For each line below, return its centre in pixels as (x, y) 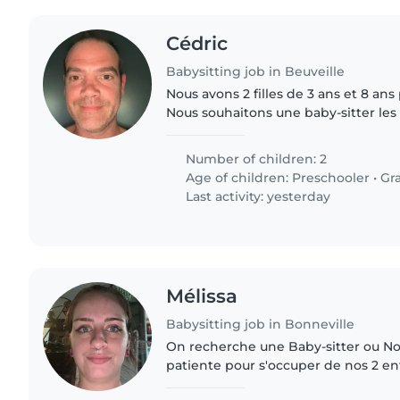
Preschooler (331, 178)
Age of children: (237, 178)
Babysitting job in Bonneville (261, 324)
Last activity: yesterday (257, 197)
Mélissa (202, 296)
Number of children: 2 (255, 159)
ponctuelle (201, 132)
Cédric (197, 44)
